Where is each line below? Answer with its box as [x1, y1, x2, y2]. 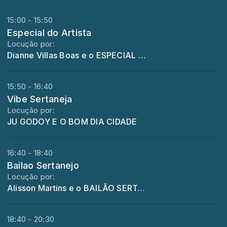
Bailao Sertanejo [7, 160, 79, 171]
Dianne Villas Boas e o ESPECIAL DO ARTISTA [138, 50, 146, 61]
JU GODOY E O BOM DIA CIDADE [7, 117, 137, 127]
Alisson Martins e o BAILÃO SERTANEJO [137, 183, 145, 194]
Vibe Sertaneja [7, 93, 72, 105]
